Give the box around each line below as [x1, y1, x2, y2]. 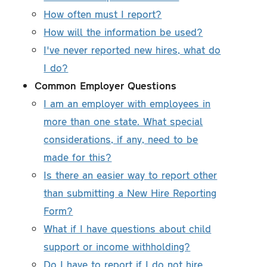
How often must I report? [44, 7, 162, 21]
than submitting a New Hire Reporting [44, 186, 217, 200]
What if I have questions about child [44, 222, 212, 235]
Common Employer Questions [35, 79, 177, 92]
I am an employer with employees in [44, 97, 211, 110]
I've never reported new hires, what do [44, 43, 221, 57]
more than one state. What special [44, 114, 203, 128]
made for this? [44, 150, 112, 164]
